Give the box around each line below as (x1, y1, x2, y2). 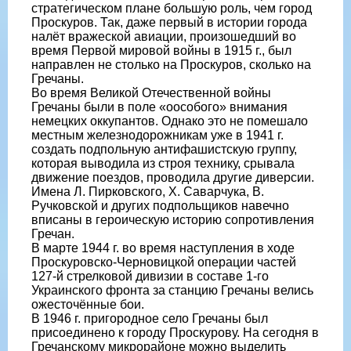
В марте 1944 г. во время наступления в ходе (31, 241, 295, 255)
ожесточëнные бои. (31, 297, 144, 311)
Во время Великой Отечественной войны (31, 85, 271, 100)
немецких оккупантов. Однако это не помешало (31, 114, 308, 128)
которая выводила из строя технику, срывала (31, 156, 295, 170)
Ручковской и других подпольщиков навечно (31, 198, 289, 212)
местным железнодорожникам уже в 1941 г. (31, 128, 284, 142)
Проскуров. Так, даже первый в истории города (31, 15, 307, 29)
